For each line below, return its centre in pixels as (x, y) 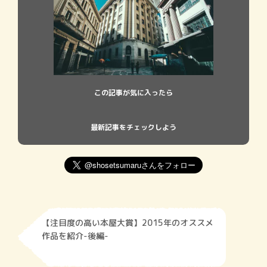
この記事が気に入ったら (133, 93)
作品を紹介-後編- (75, 236)
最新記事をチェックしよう (133, 128)
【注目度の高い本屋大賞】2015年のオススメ (128, 223)
